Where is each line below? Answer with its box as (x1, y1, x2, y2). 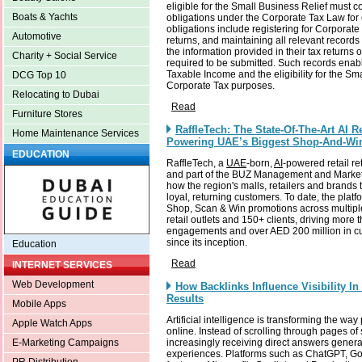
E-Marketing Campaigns (12, 337, 119, 349)
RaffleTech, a (166, 158, 226, 170)
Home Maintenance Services (12, 128, 139, 140)
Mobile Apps (12, 298, 66, 310)
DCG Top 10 (12, 69, 66, 82)
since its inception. (166, 237, 247, 249)
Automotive (12, 31, 61, 43)
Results (166, 293, 204, 305)
